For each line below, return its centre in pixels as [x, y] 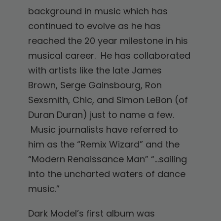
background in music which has [98, 11]
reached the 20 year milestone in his [108, 41]
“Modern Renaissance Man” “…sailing [107, 159]
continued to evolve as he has [94, 26]
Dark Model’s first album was [91, 214]
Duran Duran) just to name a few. [101, 115]
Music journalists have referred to [103, 130]
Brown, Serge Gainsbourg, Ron [95, 85]
